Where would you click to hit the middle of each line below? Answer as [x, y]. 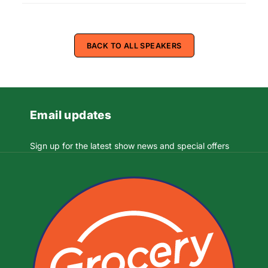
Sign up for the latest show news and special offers [130, 146]
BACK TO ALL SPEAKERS [134, 46]
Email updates [71, 115]
